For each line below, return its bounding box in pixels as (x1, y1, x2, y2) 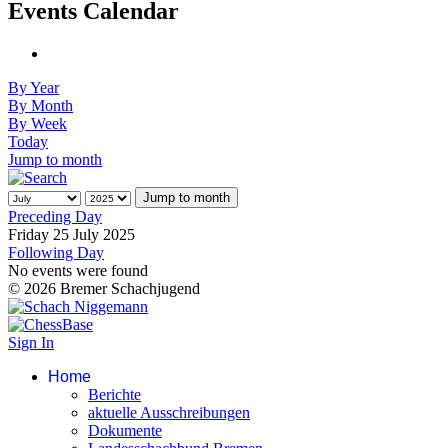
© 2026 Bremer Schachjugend (8, 280, 200, 298)
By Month (8, 97, 73, 115)
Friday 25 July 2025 (8, 226, 135, 244)
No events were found (8, 262, 148, 280)
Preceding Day (8, 208, 102, 226)
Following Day (8, 244, 104, 262)
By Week (8, 115, 67, 133)
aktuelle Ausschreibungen (88, 404, 250, 422)
